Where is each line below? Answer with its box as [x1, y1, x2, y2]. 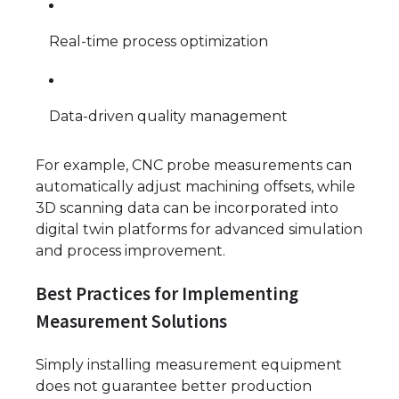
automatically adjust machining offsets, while [36, 178, 355, 196]
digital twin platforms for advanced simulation [36, 221, 362, 239]
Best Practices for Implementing [36, 282, 298, 306]
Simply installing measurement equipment [36, 355, 342, 373]
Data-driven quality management [49, 108, 288, 126]
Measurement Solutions [36, 310, 227, 334]
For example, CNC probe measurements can [36, 157, 352, 175]
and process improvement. [36, 242, 225, 260]
